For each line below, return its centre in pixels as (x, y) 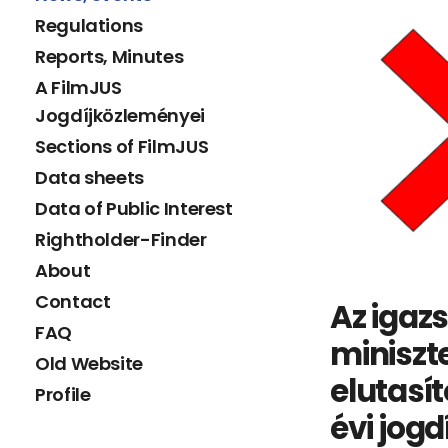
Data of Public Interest (134, 209)
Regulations (89, 26)
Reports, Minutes (109, 57)
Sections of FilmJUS (122, 147)
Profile (63, 395)
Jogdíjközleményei (120, 116)
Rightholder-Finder (121, 240)
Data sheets (90, 178)
